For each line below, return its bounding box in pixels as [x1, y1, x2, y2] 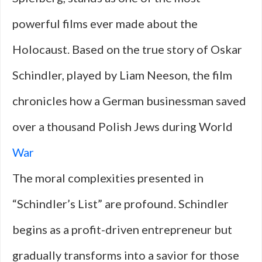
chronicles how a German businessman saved [12, 94, 246, 108]
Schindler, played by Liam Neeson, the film [12, 68, 232, 82]
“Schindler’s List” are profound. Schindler [12, 196, 229, 211]
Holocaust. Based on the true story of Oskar [12, 42, 242, 56]
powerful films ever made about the [12, 16, 198, 30]
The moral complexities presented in [12, 171, 204, 185]
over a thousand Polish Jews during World [12, 119, 233, 133]
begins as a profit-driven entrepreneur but [12, 222, 232, 236]
